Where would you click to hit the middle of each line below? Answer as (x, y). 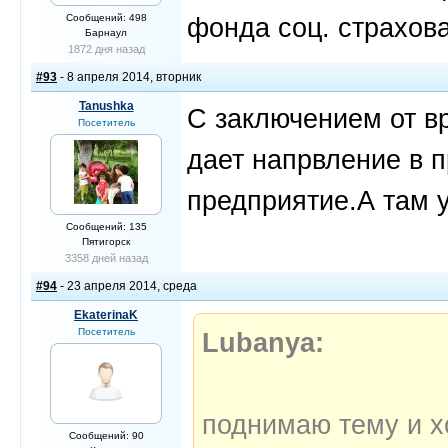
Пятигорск (106, 241)
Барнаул (106, 32)
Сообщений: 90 (106, 435)
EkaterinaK (106, 315)
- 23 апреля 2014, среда (127, 286)
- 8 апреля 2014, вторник (129, 77)
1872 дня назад (106, 49)
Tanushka (106, 106)
